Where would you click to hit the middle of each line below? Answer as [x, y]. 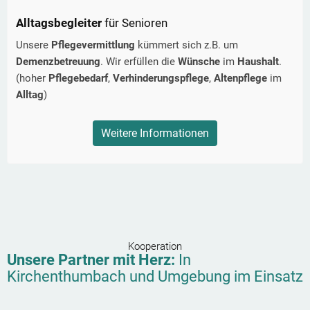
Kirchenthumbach [66, 277]
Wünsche [200, 62]
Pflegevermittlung [94, 45]
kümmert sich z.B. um [188, 45]
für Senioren [136, 23]
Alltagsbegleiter [60, 23]
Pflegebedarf [78, 79]
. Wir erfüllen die [139, 62]
